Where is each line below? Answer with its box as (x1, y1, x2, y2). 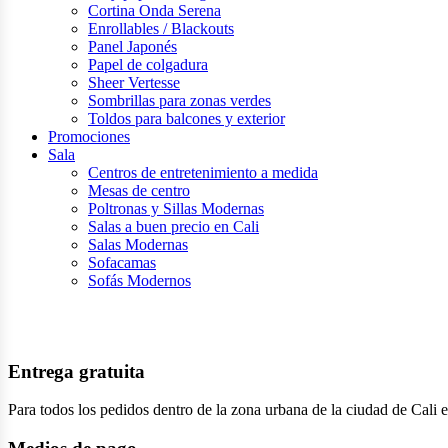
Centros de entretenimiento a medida (88, 163, 318, 181)
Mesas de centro (88, 181, 190, 199)
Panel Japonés (88, 37, 177, 55)
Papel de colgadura (88, 55, 208, 73)
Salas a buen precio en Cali (88, 217, 259, 235)
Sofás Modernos (88, 271, 191, 289)
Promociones (48, 127, 130, 145)
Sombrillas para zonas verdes (88, 91, 271, 109)
